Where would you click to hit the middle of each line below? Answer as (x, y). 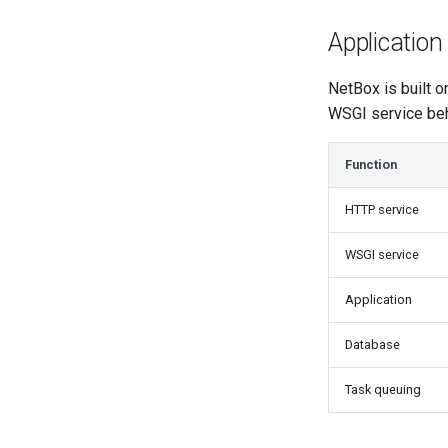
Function (371, 164)
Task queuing (383, 389)
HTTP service (382, 209)
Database (372, 344)
